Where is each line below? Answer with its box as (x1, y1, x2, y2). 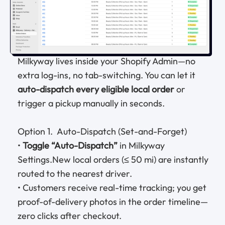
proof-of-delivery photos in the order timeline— (18, 195, 208, 207)
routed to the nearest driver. (18, 167, 132, 179)
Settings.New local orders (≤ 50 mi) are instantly (18, 153, 208, 165)
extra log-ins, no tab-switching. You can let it (18, 69, 195, 81)
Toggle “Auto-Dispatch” (23, 139, 118, 151)
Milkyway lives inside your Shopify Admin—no (18, 55, 195, 67)
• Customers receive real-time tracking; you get (18, 181, 206, 193)
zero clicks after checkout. (18, 209, 122, 221)
